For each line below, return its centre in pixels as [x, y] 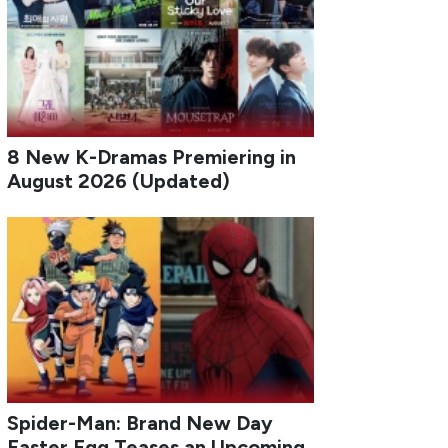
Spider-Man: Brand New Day [140, 422]
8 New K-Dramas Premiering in [152, 156]
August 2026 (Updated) [119, 180]
